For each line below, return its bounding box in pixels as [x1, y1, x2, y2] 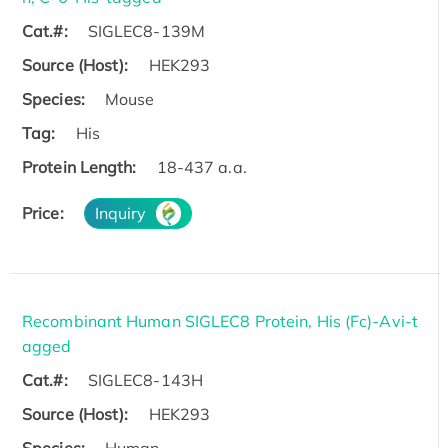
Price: [22, 202, 64, 223]
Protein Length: [22, 156, 137, 177]
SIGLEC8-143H [87, 369, 203, 390]
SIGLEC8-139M [87, 20, 205, 41]
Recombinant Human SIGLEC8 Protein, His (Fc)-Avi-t [22, 310, 418, 331]
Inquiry [94, 202, 147, 223]
